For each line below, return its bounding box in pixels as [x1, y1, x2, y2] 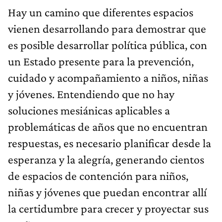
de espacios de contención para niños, [8, 169, 188, 183]
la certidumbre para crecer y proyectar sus [8, 202, 209, 216]
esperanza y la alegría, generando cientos [8, 153, 204, 166]
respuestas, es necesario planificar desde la [8, 136, 211, 150]
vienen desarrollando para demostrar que [8, 22, 206, 36]
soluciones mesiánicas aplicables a [8, 104, 170, 117]
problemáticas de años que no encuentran [8, 120, 208, 134]
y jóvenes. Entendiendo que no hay [8, 87, 174, 101]
